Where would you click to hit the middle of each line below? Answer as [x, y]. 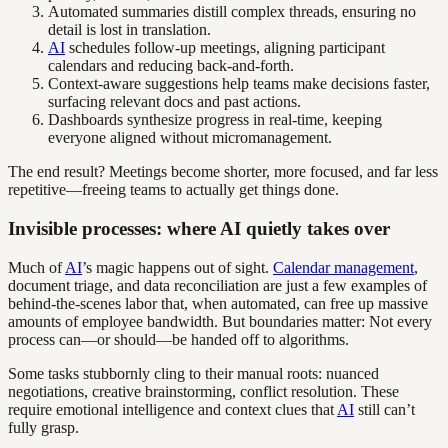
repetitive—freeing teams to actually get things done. [173, 190]
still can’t [384, 409]
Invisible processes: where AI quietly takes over [199, 228]
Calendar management [343, 267]
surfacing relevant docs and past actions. [174, 102]
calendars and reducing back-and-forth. [171, 66]
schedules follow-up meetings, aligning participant [225, 48]
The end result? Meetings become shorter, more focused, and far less [223, 172]
